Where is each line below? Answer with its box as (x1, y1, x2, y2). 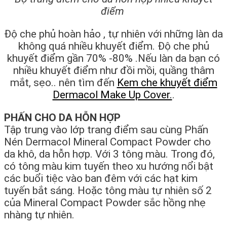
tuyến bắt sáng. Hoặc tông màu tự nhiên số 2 (4, 184, 212, 197)
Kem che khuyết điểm (117, 77, 217, 89)
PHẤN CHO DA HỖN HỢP (4, 111, 121, 124)
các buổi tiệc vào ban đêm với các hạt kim (4, 172, 198, 185)
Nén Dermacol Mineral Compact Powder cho (4, 136, 211, 148)
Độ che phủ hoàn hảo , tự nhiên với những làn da (4, 28, 223, 41)
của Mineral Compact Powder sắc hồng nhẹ (4, 197, 206, 209)
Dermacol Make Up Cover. (52, 89, 172, 101)
